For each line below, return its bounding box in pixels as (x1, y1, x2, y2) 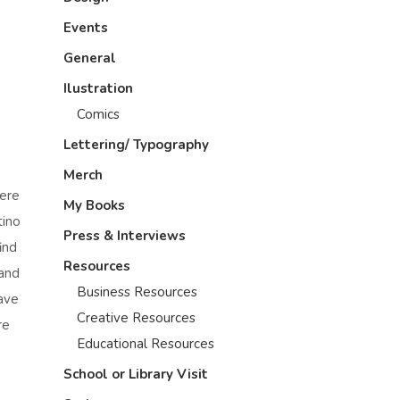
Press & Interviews (63, 227, 186, 245)
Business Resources (77, 283, 197, 301)
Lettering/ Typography (63, 136, 209, 154)
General (63, 49, 116, 67)
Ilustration (63, 79, 133, 97)
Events (63, 19, 108, 37)
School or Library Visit (63, 365, 208, 383)
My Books (63, 196, 125, 214)
